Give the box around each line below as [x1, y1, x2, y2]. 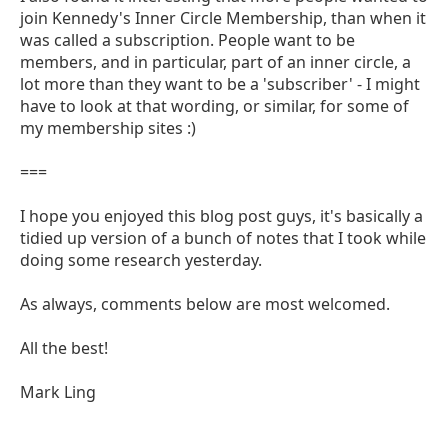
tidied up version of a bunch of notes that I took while [20, 226, 426, 249]
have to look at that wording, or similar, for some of [20, 94, 409, 117]
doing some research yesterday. [20, 248, 262, 271]
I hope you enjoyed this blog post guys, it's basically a [20, 204, 423, 227]
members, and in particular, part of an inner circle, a [20, 50, 411, 73]
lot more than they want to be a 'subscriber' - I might [20, 72, 420, 95]
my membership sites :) [20, 116, 196, 139]
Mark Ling [20, 380, 96, 403]
